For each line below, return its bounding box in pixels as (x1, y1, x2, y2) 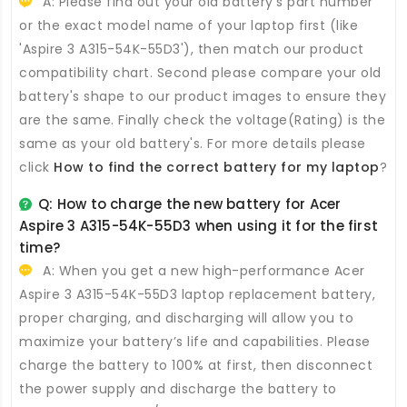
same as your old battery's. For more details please (19, 134, 366, 154)
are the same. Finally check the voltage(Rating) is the (19, 111, 385, 130)
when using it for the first (191, 216, 379, 236)
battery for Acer (226, 194, 342, 214)
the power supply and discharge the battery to (19, 380, 337, 399)
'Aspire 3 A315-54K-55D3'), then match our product (19, 40, 364, 59)
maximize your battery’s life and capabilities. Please (19, 333, 371, 352)
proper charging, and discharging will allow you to (19, 309, 353, 328)
